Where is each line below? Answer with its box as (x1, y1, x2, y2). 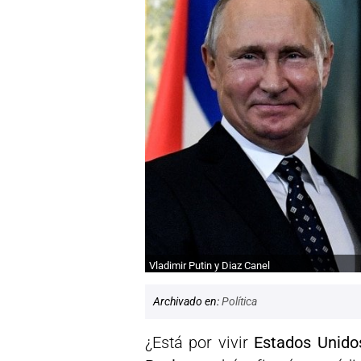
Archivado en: (153, 294, 222, 308)
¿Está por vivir (145, 333, 255, 352)
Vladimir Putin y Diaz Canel (149, 259, 270, 272)
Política (222, 294, 257, 308)
